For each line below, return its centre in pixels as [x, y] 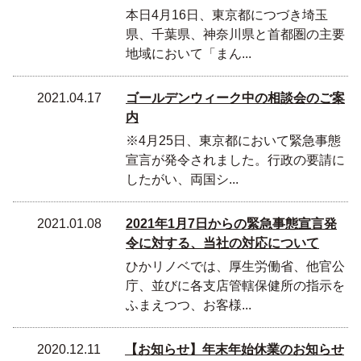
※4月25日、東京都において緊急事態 [233, 141]
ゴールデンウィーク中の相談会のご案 [235, 98]
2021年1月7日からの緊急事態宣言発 [231, 224]
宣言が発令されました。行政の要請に [235, 160]
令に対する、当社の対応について [222, 243]
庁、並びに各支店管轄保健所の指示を [235, 286]
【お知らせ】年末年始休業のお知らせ [234, 349]
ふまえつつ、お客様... [189, 305]
